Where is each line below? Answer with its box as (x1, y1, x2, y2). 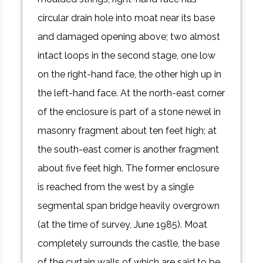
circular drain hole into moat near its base (38, 12, 215, 24)
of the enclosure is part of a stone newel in (38, 106, 221, 118)
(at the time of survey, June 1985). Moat (38, 219, 208, 231)
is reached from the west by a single (38, 181, 194, 193)
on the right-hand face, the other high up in (38, 69, 222, 80)
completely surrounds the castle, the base (38, 238, 220, 249)
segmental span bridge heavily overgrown (38, 200, 220, 212)
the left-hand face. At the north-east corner (38, 87, 225, 99)
